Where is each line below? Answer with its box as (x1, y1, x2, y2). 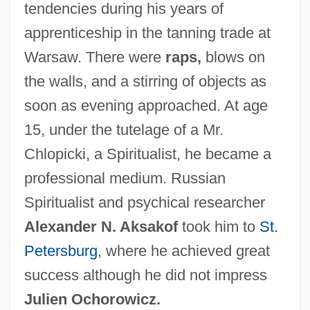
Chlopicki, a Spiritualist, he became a (24, 145, 271, 163)
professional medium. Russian (24, 169, 226, 187)
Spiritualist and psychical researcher (24, 193, 265, 211)
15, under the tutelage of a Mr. (24, 120, 224, 138)
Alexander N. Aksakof (24, 217, 178, 235)
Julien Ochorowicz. (24, 290, 161, 308)
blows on (201, 48, 265, 66)
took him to (177, 217, 259, 235)
